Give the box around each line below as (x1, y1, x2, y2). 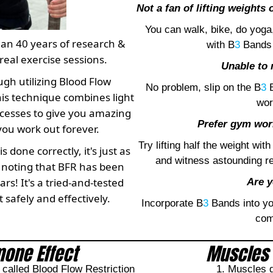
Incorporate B (141, 197, 203, 210)
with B (206, 39, 235, 51)
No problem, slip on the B (145, 82, 261, 94)
